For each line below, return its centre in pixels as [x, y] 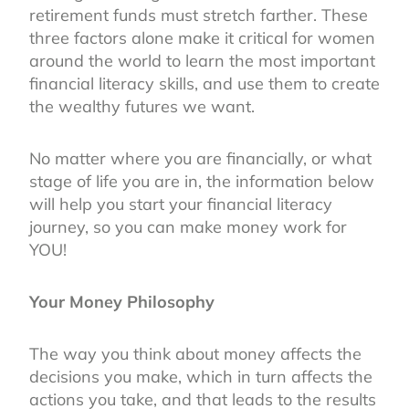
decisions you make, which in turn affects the [201, 376]
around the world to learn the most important [202, 60]
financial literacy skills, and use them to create [204, 83]
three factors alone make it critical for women [202, 37]
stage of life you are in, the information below [202, 181]
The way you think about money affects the [195, 353]
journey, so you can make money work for [188, 226]
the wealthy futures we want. [144, 106]
